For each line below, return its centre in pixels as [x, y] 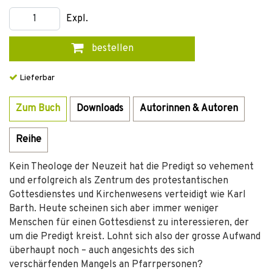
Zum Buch [38, 109]
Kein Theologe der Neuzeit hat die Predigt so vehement [131, 167]
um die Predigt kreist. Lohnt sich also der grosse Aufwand [135, 237]
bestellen [111, 49]
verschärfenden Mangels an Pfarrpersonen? [106, 265]
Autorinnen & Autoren [189, 109]
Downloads [100, 109]
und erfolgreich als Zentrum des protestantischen [119, 181]
